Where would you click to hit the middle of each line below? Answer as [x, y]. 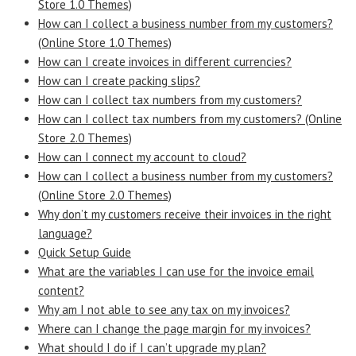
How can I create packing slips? [119, 80]
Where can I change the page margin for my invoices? [174, 328]
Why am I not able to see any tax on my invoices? [164, 309]
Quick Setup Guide [85, 252]
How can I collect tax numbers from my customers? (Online [190, 118]
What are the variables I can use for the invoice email [176, 271]
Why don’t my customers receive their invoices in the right [185, 214]
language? [65, 233]
